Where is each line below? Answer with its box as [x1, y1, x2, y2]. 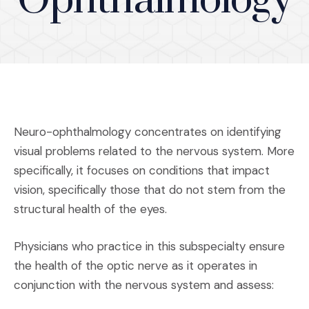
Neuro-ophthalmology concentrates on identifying [14, 124, 281, 139]
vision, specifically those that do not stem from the [14, 182, 286, 197]
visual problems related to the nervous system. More [14, 143, 295, 159]
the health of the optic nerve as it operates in [14, 258, 257, 273]
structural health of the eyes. [14, 201, 167, 217]
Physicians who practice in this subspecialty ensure [14, 239, 285, 254]
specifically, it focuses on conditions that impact [14, 163, 270, 178]
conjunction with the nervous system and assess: [14, 277, 274, 292]
